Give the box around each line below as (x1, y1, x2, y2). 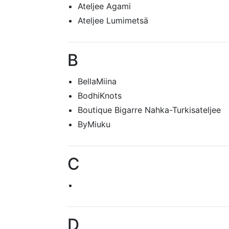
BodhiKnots (78, 90, 122, 101)
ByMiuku (78, 119, 110, 129)
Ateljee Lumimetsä (78, 15, 148, 26)
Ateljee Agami (78, 1, 131, 11)
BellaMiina (78, 76, 117, 86)
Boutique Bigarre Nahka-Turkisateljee (78, 105, 221, 115)
